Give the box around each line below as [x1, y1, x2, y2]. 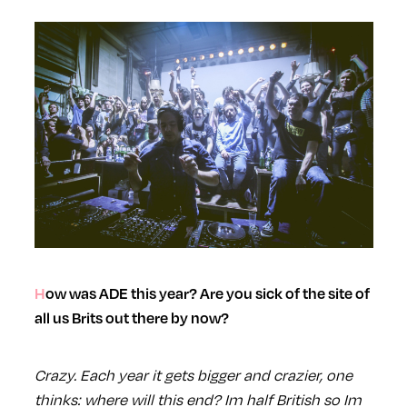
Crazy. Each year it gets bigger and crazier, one [34, 363, 352, 385]
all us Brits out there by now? [34, 307, 229, 327]
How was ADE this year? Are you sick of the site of [34, 283, 45, 303]
